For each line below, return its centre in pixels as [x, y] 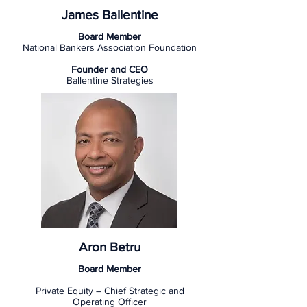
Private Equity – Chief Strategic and [110, 291]
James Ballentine [110, 15]
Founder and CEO [110, 69]
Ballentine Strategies [110, 80]
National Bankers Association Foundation [110, 47]
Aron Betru [110, 247]
